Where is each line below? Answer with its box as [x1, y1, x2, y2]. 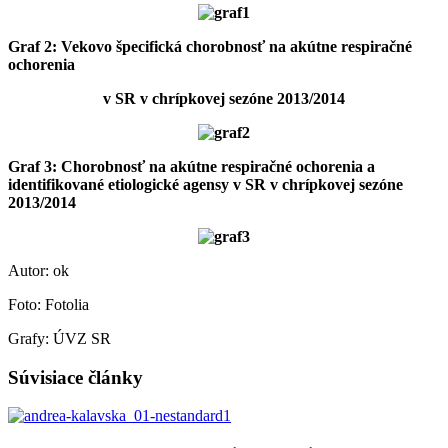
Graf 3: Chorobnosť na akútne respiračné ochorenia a [8, 157, 375, 175]
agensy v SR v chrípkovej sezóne [183, 175, 403, 193]
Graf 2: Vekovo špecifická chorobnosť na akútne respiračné [8, 37, 412, 55]
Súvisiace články [8, 366, 143, 388]
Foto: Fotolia [8, 295, 89, 313]
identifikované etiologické [8, 175, 179, 193]
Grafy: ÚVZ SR [8, 329, 111, 347]
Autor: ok [8, 261, 69, 279]
